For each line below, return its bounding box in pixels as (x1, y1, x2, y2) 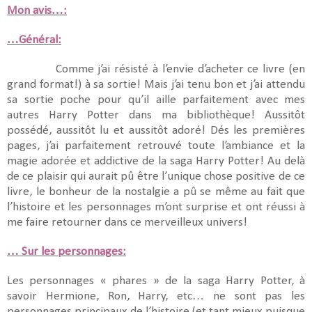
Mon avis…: (7, 4, 67, 17)
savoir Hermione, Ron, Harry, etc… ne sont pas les (7, 290, 305, 302)
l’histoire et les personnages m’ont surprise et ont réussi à (7, 201, 305, 213)
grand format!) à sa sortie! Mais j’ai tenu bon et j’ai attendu (7, 78, 305, 91)
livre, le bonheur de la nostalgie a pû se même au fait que (7, 185, 305, 198)
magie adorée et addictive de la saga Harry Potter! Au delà (7, 155, 305, 167)
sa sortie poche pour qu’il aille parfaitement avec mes (7, 93, 305, 106)
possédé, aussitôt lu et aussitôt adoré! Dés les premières (7, 124, 305, 136)
